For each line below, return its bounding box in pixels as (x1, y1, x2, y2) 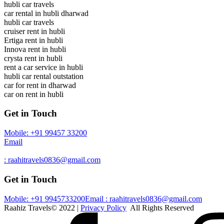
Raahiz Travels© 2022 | (4, 203, 80, 212)
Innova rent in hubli (4, 44, 66, 53)
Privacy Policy (80, 203, 126, 212)
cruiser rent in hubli (4, 26, 65, 35)
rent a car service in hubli (4, 62, 83, 71)
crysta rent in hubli (4, 53, 62, 62)
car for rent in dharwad (4, 80, 76, 89)
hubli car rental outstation (4, 71, 83, 80)
